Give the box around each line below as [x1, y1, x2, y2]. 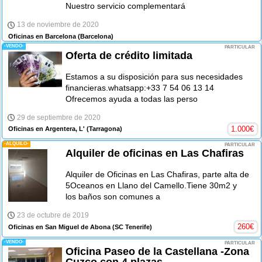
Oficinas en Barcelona [8, 32, 76, 40]
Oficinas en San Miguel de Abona [8, 223, 111, 230]
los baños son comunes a [65, 192, 161, 202]
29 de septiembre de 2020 [17, 113, 101, 122]
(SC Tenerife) [111, 223, 152, 230]
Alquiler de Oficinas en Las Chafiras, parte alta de [65, 170, 250, 180]
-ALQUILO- [4, 141, 29, 147]
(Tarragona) [85, 125, 122, 133]
